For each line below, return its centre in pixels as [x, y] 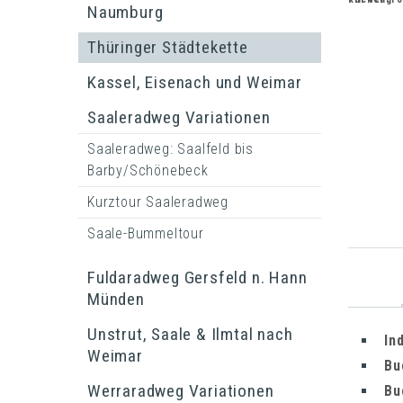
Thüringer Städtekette [168, 47]
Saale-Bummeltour [146, 233]
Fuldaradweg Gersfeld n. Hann [197, 278]
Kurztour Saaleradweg [158, 202]
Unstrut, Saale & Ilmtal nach [190, 334]
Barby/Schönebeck [148, 170]
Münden [116, 299]
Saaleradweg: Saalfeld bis [171, 149]
